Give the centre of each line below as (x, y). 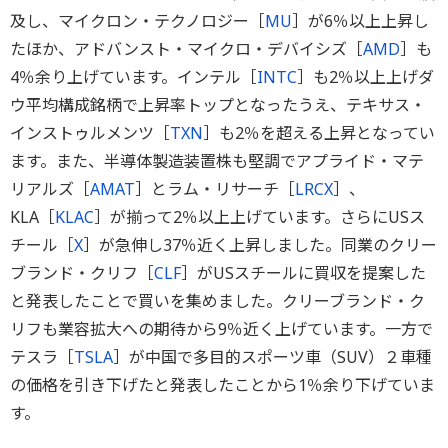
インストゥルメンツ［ (90, 132)
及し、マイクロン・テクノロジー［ (137, 20)
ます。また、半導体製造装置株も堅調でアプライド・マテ (217, 160)
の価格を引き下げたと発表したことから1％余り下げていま (222, 384)
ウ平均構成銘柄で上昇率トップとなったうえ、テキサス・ (218, 104)
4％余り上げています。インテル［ (133, 76)
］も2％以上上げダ (365, 76)
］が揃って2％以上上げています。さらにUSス (259, 216)
